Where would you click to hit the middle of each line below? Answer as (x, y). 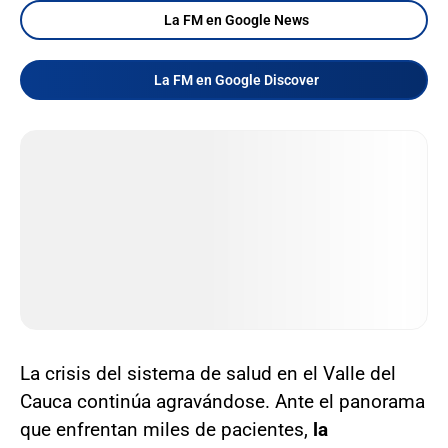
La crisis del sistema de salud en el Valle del (208, 373)
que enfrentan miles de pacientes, (164, 429)
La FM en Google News (236, 19)
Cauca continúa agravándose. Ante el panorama (222, 401)
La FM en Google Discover (236, 79)
